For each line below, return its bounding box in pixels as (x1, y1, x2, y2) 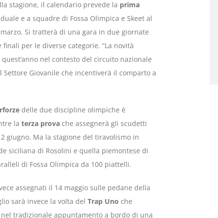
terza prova (19, 119, 60, 128)
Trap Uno (87, 197, 119, 206)
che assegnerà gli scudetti (59, 119, 147, 128)
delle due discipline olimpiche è (19, 105, 126, 115)
